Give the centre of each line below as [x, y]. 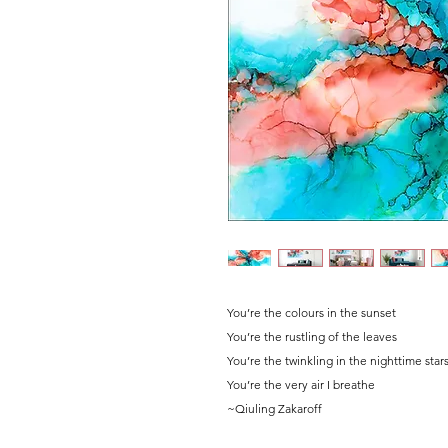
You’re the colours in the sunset [311, 312]
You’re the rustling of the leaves [312, 336]
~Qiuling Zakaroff [274, 408]
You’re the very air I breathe [301, 384]
